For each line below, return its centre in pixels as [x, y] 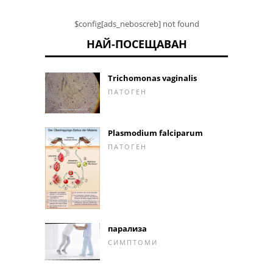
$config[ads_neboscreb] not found [136, 23]
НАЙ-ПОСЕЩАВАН [136, 44]
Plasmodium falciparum [155, 133]
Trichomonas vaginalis [152, 78]
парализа [127, 228]
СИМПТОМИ [133, 242]
